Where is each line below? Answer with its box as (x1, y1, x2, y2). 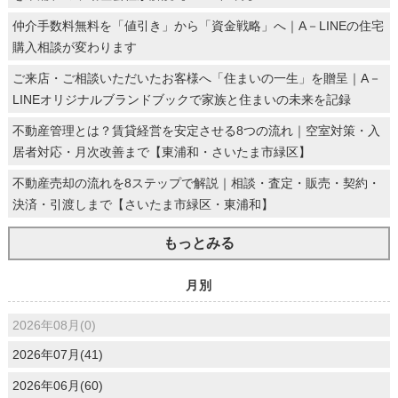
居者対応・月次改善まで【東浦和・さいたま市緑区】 (12, 144, 311, 159)
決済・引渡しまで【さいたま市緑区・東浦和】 (12, 196, 274, 211)
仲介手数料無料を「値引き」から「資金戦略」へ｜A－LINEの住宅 (12, 18, 384, 33)
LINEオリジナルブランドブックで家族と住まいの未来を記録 (12, 92, 351, 107)
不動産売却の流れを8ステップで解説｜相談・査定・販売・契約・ (12, 175, 380, 190)
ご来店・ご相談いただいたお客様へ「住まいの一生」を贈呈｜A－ (12, 70, 381, 85)
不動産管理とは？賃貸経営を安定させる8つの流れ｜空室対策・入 (12, 123, 380, 138)
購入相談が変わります (12, 39, 137, 54)
